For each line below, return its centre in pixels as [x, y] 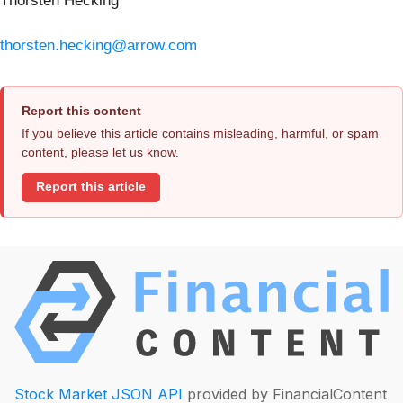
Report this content [81, 110]
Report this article [91, 187]
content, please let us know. [100, 152]
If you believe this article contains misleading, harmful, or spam [200, 133]
